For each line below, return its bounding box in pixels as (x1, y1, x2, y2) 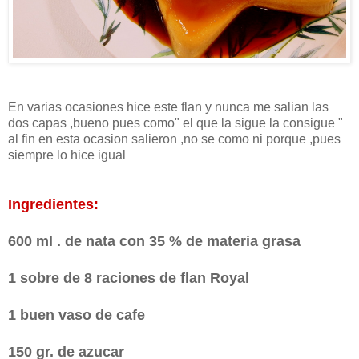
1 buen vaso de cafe (8, 307, 149, 324)
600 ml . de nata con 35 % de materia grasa (8, 233, 305, 250)
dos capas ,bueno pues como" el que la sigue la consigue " (8, 116, 343, 131)
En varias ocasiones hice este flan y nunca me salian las (8, 100, 329, 115)
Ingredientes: (8, 196, 99, 213)
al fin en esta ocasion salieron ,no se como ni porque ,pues (8, 132, 341, 147)
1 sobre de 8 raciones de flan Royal (8, 270, 253, 287)
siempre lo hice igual (8, 148, 126, 163)
